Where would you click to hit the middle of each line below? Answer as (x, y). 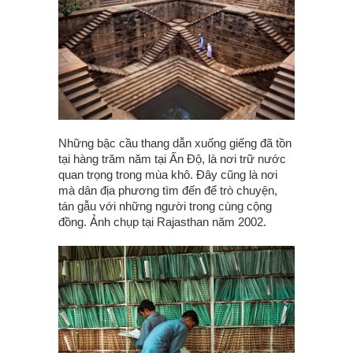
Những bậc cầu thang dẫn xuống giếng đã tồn (175, 143)
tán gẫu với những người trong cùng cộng (165, 206)
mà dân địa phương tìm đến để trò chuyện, (168, 190)
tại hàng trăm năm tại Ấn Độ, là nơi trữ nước (172, 158)
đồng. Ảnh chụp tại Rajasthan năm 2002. (162, 221)
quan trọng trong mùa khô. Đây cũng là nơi (168, 174)
